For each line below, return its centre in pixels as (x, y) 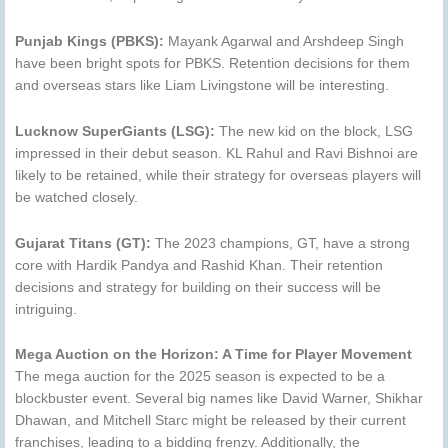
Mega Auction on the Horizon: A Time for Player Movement (213, 355)
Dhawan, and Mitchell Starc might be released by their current (210, 421)
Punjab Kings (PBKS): (89, 41)
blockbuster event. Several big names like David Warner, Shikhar (219, 399)
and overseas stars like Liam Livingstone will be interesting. (202, 85)
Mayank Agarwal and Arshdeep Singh (284, 41)
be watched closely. (76, 197)
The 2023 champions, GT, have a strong (280, 243)
